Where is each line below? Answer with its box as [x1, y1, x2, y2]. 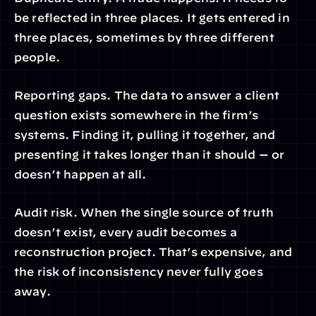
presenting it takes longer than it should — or [14, 148, 285, 161]
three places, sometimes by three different [14, 31, 274, 44]
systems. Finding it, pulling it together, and [14, 128, 276, 141]
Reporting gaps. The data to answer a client [14, 89, 279, 102]
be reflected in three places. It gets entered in [14, 11, 290, 24]
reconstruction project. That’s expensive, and [14, 245, 293, 258]
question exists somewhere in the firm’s [14, 109, 259, 121]
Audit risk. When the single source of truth [14, 206, 274, 219]
